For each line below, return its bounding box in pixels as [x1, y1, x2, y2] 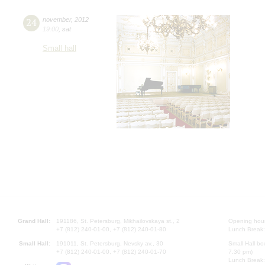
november [43, 15, 71, 23]
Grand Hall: [18, 217, 50, 224]
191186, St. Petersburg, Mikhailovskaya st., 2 [56, 217, 180, 224]
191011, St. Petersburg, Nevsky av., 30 [56, 240, 163, 247]
